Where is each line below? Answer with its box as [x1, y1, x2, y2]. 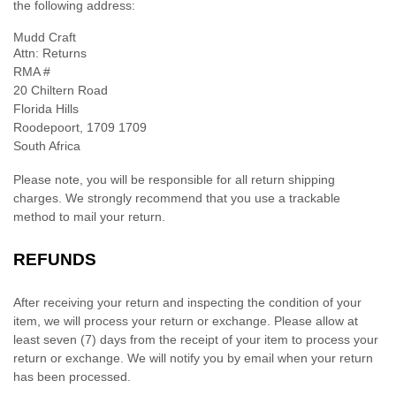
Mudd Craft [13, 30, 76, 45]
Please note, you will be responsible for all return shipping [13, 172, 335, 187]
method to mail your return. [13, 209, 169, 225]
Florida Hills [13, 102, 79, 117]
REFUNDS [13, 250, 96, 270]
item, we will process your [13, 314, 160, 329]
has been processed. [13, 369, 131, 385]
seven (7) [43, 332, 96, 347]
